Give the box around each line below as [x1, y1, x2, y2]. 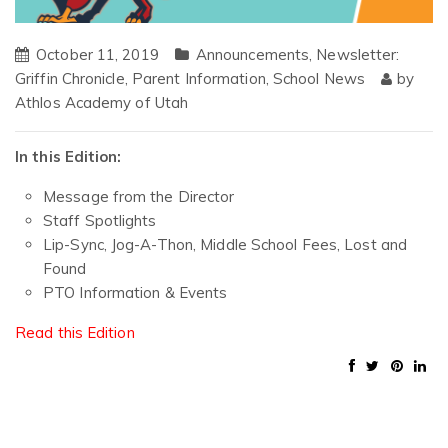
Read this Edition [15, 322, 135, 342]
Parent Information [131, 69, 266, 89]
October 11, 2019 [36, 45, 159, 65]
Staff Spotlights [43, 210, 157, 230]
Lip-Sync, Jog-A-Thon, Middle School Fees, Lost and [43, 234, 408, 254]
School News [272, 69, 366, 89]
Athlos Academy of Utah [15, 93, 189, 113]
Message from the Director [43, 186, 235, 206]
